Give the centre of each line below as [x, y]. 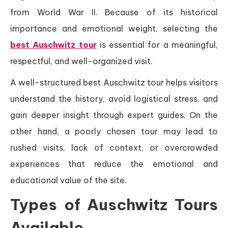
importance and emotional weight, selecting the [114, 29]
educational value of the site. [68, 180]
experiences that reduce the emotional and [114, 164]
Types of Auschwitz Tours [114, 205]
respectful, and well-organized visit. [81, 61]
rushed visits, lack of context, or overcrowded [114, 148]
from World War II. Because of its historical [114, 12]
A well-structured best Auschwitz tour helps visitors [114, 83]
